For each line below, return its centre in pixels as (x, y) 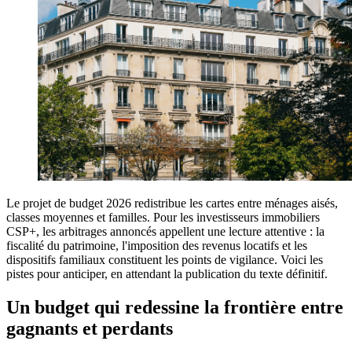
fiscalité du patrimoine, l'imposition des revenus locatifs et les (157, 246)
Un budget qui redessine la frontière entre (175, 307)
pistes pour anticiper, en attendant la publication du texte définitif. (167, 274)
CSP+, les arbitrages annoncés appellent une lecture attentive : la (165, 232)
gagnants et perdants (90, 328)
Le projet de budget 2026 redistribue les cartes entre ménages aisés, (172, 203)
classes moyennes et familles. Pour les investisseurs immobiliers (163, 218)
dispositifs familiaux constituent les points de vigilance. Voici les (165, 260)
